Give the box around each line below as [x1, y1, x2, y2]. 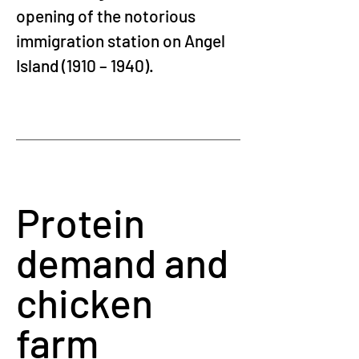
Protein [16, 198, 153, 246]
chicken [16, 278, 161, 326]
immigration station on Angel [16, 30, 228, 50]
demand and [16, 238, 236, 286]
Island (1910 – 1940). [16, 55, 154, 75]
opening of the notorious [16, 6, 199, 26]
